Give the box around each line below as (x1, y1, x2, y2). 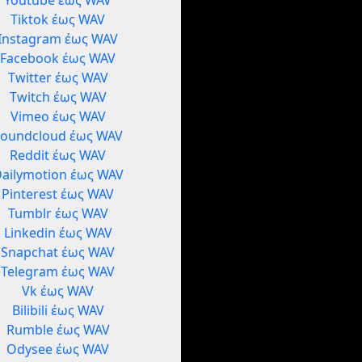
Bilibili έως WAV (11, 301, 104, 320)
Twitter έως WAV (7, 69, 108, 87)
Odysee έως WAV (6, 340, 110, 359)
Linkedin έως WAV (3, 224, 112, 242)
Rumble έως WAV (6, 321, 110, 339)
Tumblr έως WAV (7, 204, 108, 223)
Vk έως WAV (22, 282, 95, 301)
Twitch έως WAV (9, 88, 107, 107)
